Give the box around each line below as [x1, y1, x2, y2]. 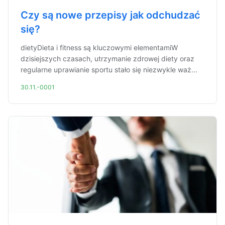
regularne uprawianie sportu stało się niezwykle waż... [21, 65, 197, 74]
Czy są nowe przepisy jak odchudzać [21, 9, 200, 21]
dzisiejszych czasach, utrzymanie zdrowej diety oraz [21, 54, 194, 63]
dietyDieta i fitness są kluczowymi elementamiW [21, 43, 178, 52]
